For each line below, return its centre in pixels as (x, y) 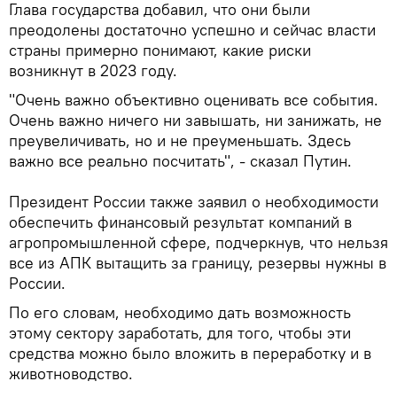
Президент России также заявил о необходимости (194, 201)
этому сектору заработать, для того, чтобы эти (180, 332)
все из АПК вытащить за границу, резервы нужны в (198, 262)
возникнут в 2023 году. (93, 70)
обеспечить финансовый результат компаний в (180, 222)
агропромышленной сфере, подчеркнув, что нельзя (198, 242)
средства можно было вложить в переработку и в (190, 353)
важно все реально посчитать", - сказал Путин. (180, 160)
